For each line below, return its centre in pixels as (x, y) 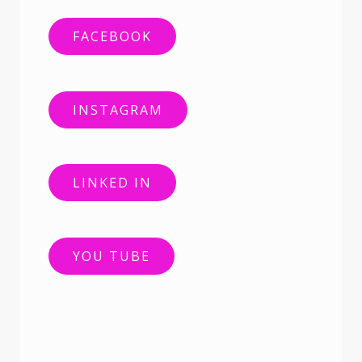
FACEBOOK (112, 36)
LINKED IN (112, 183)
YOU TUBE (112, 257)
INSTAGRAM (118, 109)
